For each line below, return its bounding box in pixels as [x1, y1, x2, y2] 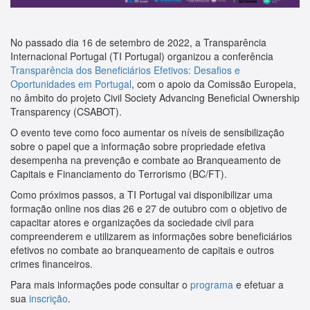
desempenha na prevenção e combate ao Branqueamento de [10, 153, 281, 167]
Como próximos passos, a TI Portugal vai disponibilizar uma [10, 188, 273, 201]
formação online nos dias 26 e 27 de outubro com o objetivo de [10, 201, 287, 215]
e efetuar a [233, 277, 284, 291]
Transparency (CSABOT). [10, 104, 127, 118]
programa [190, 277, 233, 291]
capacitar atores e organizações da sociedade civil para [10, 215, 254, 229]
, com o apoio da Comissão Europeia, [131, 77, 296, 91]
